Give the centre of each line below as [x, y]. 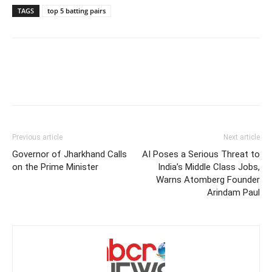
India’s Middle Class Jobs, [209, 167]
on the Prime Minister [55, 167]
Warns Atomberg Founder [208, 179]
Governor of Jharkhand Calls [70, 154]
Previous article [37, 137]
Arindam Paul [233, 192]
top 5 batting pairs [76, 10]
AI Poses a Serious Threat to [201, 154]
